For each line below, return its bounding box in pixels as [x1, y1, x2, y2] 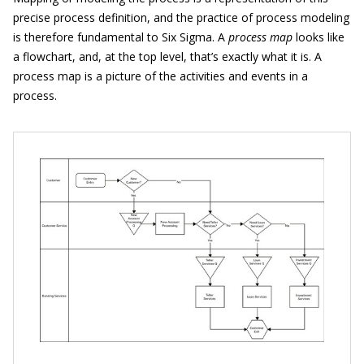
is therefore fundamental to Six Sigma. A [13, 29, 228, 45]
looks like [296, 29, 344, 45]
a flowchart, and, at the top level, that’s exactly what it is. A [13, 49, 322, 64]
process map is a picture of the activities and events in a [13, 68, 308, 84]
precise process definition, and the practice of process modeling [13, 10, 349, 25]
